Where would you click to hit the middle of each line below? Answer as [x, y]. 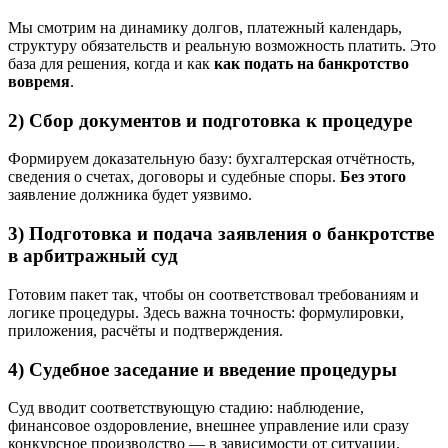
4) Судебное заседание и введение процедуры [202, 369]
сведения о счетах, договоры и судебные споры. [174, 177]
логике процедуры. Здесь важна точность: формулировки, [206, 312]
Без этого [373, 177]
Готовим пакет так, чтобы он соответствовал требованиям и [213, 294]
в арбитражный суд [93, 256]
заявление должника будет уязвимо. [130, 195]
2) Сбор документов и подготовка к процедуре [210, 120]
